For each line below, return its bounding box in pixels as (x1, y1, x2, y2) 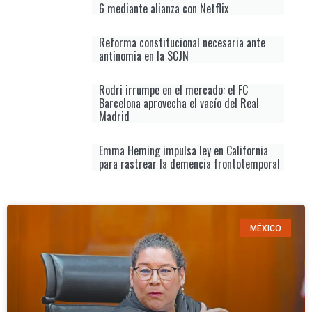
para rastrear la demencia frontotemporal (99, 155, 280, 172)
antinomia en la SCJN (99, 47, 189, 64)
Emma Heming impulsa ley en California (99, 141, 268, 159)
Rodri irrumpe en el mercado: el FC (99, 81, 248, 98)
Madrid (99, 107, 130, 125)
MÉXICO (249, 223, 281, 233)
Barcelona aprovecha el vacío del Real (99, 94, 259, 111)
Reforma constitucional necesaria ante (99, 33, 265, 51)
